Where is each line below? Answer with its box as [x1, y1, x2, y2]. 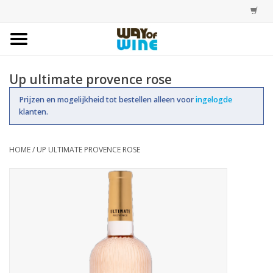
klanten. [19, 106, 48, 117]
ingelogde [196, 94, 232, 105]
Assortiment [9, 122, 57, 133]
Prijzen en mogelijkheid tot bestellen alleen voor [19, 94, 196, 105]
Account [9, 190, 41, 202]
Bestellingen [9, 88, 57, 99]
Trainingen [9, 156, 51, 168]
